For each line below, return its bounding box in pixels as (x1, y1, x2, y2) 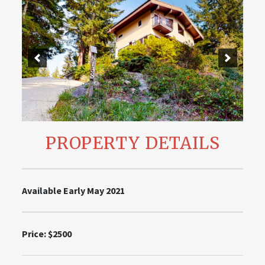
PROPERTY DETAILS (45, 132, 220, 154)
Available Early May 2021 (22, 184, 125, 196)
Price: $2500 (22, 227, 72, 240)
